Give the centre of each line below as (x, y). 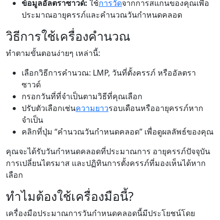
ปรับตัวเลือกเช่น (49, 108)
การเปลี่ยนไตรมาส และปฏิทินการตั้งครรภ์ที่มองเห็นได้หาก (106, 163)
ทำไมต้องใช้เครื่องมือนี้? (70, 196)
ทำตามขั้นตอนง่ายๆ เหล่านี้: (53, 53)
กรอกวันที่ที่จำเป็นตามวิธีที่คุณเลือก (82, 96)
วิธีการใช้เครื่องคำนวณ (68, 36)
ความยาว (92, 108)
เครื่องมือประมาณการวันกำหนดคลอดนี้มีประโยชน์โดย (100, 213)
